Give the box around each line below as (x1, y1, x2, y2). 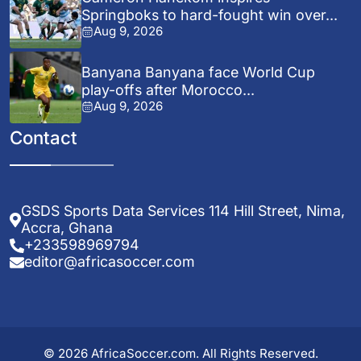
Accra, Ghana (21, 218, 114, 236)
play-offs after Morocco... (81, 81, 255, 99)
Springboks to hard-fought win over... (81, 6, 338, 24)
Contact (10, 126, 77, 148)
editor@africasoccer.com (23, 252, 195, 270)
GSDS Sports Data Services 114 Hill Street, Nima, (21, 201, 346, 219)
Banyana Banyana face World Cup (81, 64, 316, 81)
